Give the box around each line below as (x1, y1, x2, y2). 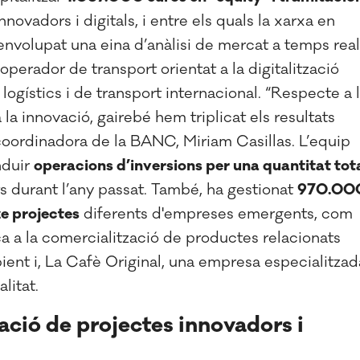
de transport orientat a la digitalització (69, 59, 339, 79)
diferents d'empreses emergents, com (80, 204, 353, 223)
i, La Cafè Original (30, 252, 162, 272)
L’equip (299, 132, 350, 151)
